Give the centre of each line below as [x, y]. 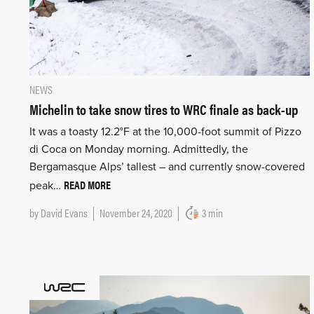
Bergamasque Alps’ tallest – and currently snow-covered [167, 167]
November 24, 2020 [136, 213]
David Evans [64, 213]
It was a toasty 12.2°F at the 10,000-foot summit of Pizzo [165, 132]
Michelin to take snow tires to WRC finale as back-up [164, 109]
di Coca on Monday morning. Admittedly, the [139, 150]
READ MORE [87, 185]
